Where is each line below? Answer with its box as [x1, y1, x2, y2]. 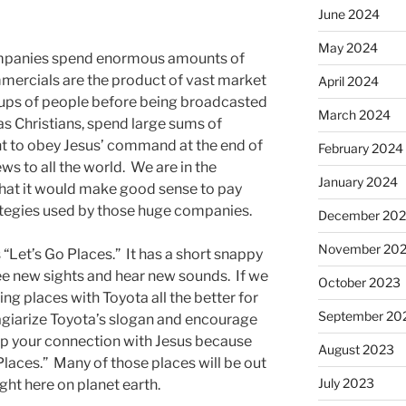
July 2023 [317, 374, 374, 391]
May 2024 [317, 39, 378, 55]
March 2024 [317, 106, 391, 122]
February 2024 [317, 140, 403, 156]
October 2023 [317, 274, 401, 290]
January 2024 [317, 173, 398, 189]
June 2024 [317, 5, 380, 22]
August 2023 [317, 341, 394, 357]
